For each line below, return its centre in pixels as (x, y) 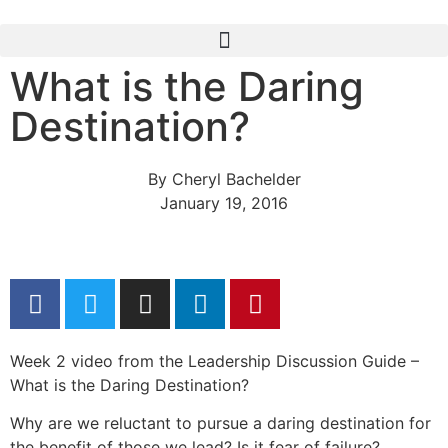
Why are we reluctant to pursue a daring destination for (220, 423)
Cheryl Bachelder (233, 179)
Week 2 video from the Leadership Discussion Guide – (214, 361)
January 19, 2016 (224, 203)
